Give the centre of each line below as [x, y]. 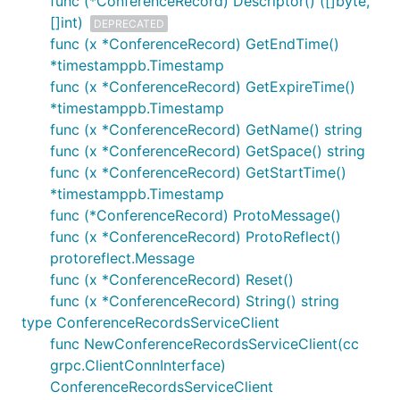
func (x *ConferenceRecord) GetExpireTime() [203, 87]
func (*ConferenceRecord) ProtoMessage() [196, 215]
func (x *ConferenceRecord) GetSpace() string [208, 151]
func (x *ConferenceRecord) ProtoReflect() [196, 237]
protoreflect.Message [122, 258]
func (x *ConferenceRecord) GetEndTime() [195, 44]
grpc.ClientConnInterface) [138, 365]
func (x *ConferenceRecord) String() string [195, 301]
